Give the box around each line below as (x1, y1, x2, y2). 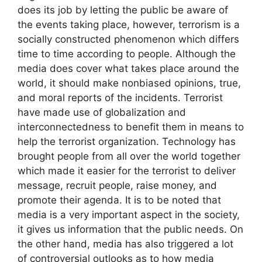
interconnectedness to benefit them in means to (18, 120, 244, 133)
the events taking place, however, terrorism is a (18, 18, 240, 30)
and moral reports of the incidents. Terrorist (18, 91, 223, 104)
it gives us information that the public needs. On (18, 223, 243, 235)
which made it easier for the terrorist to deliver (18, 164, 236, 177)
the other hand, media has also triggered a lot (18, 237, 233, 250)
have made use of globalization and (18, 106, 186, 118)
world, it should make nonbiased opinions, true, (18, 77, 241, 89)
